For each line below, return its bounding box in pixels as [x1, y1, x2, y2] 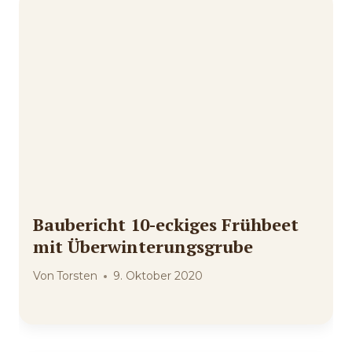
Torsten [57, 269, 98, 284]
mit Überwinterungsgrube [33, 235, 253, 258]
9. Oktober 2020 [113, 269, 203, 284]
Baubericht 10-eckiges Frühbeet [33, 213, 299, 236]
